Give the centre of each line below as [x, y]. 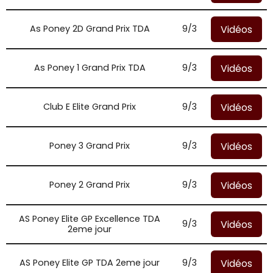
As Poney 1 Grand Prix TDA [90, 68]
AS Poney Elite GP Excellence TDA [90, 219]
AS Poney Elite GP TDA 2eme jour [90, 263]
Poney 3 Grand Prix [90, 146]
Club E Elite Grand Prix [90, 107]
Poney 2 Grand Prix [90, 185]
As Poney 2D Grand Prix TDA [90, 29]
